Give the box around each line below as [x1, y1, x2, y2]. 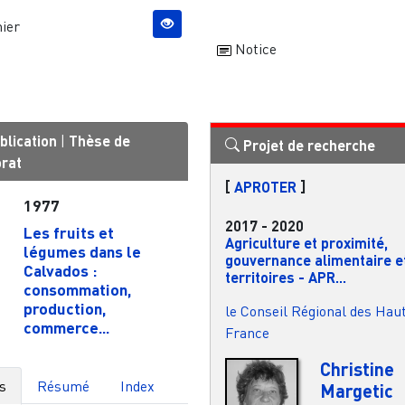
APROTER [233, 177, 297, 195]
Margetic [320, 379, 394, 401]
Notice [231, 39, 277, 58]
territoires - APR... [224, 268, 346, 286]
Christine [320, 357, 395, 380]
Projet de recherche [239, 136, 375, 154]
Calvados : [23, 259, 97, 280]
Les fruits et [23, 221, 114, 242]
